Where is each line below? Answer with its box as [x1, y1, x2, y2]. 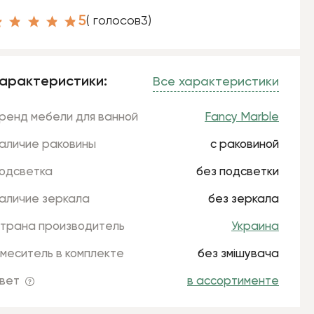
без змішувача [198, 248, 279, 260]
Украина [231, 221, 279, 233]
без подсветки [196, 166, 279, 178]
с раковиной [210, 139, 279, 151]
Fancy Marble [205, 111, 279, 123]
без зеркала [208, 193, 279, 205]
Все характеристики [153, 76, 279, 88]
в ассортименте [187, 275, 279, 287]
